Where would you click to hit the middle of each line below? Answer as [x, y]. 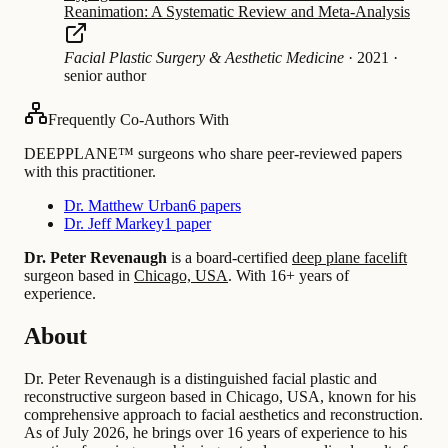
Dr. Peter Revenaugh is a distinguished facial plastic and [200, 378]
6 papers [214, 205]
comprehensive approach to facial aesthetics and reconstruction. [223, 414]
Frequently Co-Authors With [138, 119]
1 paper [187, 223]
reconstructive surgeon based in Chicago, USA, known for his [220, 396]
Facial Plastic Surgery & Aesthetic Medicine [204, 57]
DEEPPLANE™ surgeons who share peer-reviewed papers [213, 153]
